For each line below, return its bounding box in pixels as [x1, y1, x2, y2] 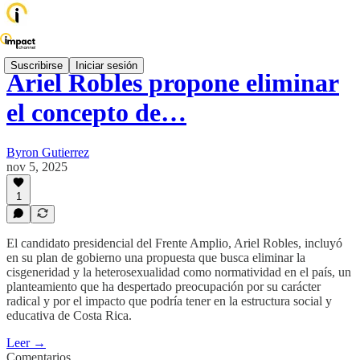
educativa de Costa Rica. [6, 309, 132, 322]
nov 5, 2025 [6, 159, 67, 174]
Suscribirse [10, 59, 63, 72]
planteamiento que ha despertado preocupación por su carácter [6, 280, 321, 293]
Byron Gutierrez [6, 145, 89, 159]
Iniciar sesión [76, 59, 137, 72]
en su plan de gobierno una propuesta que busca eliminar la [6, 251, 305, 264]
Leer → [6, 336, 46, 350]
